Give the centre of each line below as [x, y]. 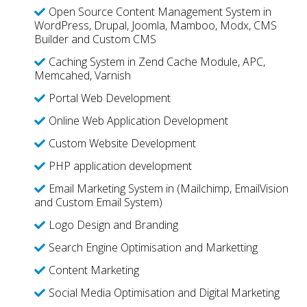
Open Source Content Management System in [160, 12]
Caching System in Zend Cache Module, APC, [157, 62]
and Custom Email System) [98, 202]
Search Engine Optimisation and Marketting [153, 247]
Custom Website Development [122, 143]
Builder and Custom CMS [95, 39]
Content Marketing [94, 270]
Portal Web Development [109, 98]
